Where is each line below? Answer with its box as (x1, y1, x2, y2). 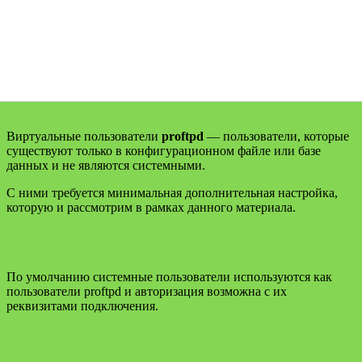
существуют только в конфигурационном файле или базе (6, 143, 321, 158)
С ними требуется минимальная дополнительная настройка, (6, 185, 338, 200)
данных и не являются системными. (6, 158, 205, 172)
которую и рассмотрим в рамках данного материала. (6, 200, 296, 214)
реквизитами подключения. (6, 298, 158, 313)
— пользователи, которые (204, 128, 349, 143)
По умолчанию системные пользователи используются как (6, 269, 332, 284)
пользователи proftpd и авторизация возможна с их (6, 284, 287, 298)
